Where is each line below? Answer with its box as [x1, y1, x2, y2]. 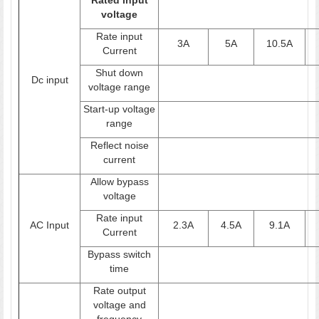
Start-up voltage [83, 103, 155, 115]
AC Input [30, 219, 69, 231]
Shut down [95, 66, 143, 78]
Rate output [93, 284, 146, 296]
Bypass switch [88, 248, 151, 260]
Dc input [31, 73, 68, 85]
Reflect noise [90, 139, 149, 151]
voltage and [93, 298, 146, 310]
